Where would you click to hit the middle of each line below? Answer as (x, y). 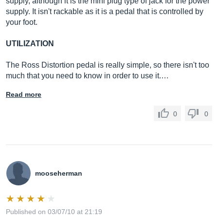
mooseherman (59, 173)
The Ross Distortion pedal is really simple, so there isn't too (108, 65)
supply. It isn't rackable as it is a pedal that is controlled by (105, 11)
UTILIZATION (30, 44)
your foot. (22, 22)
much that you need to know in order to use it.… (87, 76)
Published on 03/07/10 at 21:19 (54, 212)
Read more (24, 94)
